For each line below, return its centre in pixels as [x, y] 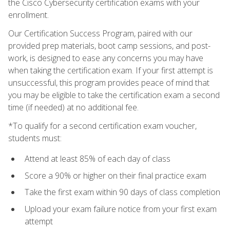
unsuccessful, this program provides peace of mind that [109, 82]
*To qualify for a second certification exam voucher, [102, 126]
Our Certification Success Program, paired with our [100, 33]
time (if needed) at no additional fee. [73, 107]
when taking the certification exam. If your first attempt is [111, 70]
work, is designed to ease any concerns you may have [106, 58]
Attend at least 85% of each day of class [98, 158]
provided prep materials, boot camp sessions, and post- [109, 45]
